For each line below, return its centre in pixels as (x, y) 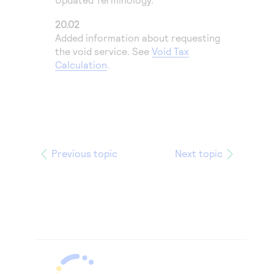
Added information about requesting (138, 38)
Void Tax (170, 51)
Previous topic (84, 153)
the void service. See (103, 51)
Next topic (199, 153)
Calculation (81, 65)
